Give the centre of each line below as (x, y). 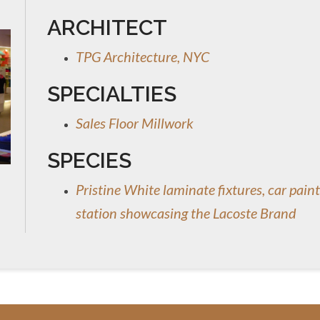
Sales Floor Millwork (134, 123)
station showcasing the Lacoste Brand (186, 213)
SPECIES (89, 161)
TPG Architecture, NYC (142, 57)
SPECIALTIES (111, 94)
